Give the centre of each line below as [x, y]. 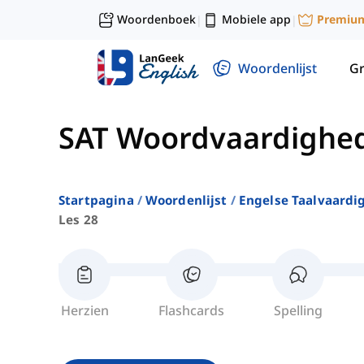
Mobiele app [256, 19]
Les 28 [78, 220]
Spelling [298, 311]
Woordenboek [156, 19]
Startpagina [96, 200]
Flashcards [191, 311]
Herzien [84, 311]
